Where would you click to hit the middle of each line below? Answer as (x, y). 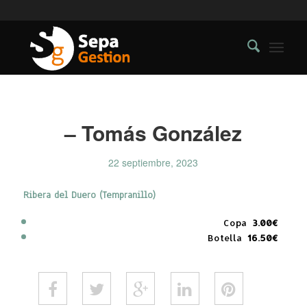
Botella (225, 238)
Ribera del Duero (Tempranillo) (89, 195)
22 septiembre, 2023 (153, 162)
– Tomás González (153, 133)
